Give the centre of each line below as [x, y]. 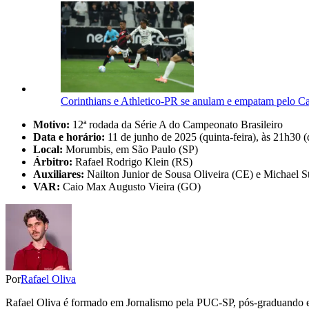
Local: [48, 149]
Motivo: [51, 124]
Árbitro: [54, 161]
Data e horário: [69, 137]
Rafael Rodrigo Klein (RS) [134, 161]
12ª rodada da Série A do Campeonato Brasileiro [176, 124]
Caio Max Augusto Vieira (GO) [130, 186]
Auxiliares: [59, 174]
